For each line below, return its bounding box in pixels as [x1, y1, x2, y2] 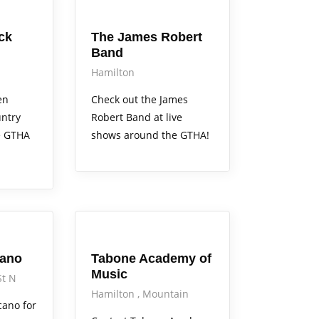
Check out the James [90, 93, 188, 107]
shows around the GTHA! [90, 128, 209, 142]
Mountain [142, 287, 189, 301]
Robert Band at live [90, 110, 182, 125]
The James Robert [90, 30, 202, 45]
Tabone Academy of [90, 251, 211, 266]
